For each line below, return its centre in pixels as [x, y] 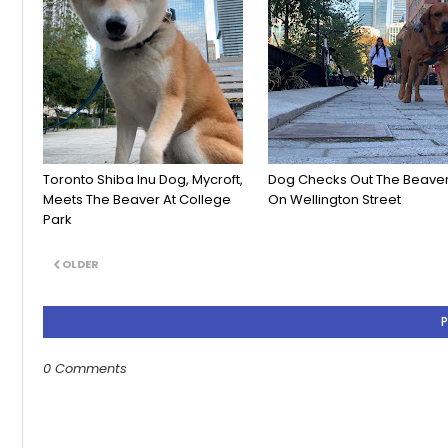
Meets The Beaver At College [137, 200]
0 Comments [85, 369]
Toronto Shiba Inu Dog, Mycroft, [143, 180]
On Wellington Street [334, 200]
